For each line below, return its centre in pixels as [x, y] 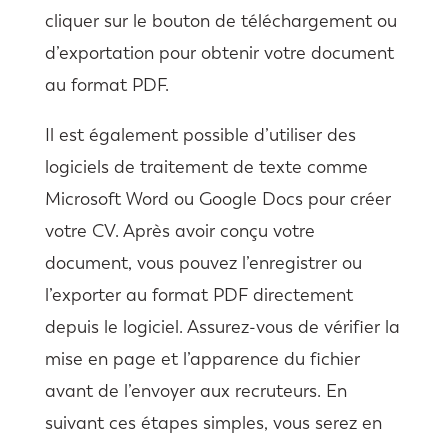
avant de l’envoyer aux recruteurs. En [195, 390]
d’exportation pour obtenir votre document [219, 52]
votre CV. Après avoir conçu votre [179, 230]
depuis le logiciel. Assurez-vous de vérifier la [222, 326]
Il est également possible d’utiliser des [200, 134]
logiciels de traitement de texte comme [206, 166]
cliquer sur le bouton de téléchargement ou [220, 20]
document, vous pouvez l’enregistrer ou [203, 262]
